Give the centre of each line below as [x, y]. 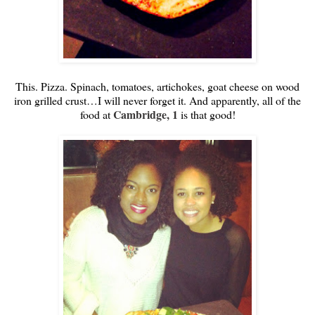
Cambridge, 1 [145, 114]
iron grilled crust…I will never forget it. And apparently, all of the [157, 100]
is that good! [206, 114]
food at [96, 114]
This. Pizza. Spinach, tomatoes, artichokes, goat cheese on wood [157, 86]
